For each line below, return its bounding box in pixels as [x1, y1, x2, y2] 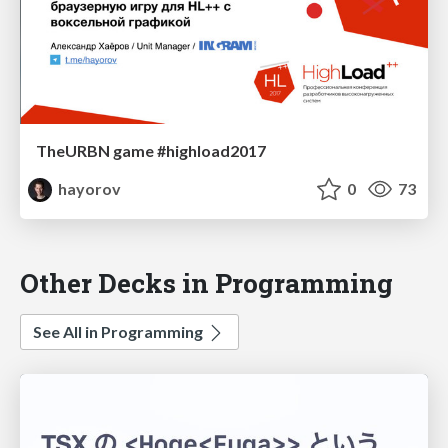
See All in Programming [33, 322, 206, 342]
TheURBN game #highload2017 [36, 141, 266, 161]
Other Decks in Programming [20, 265, 393, 301]
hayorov [55, 179, 122, 199]
